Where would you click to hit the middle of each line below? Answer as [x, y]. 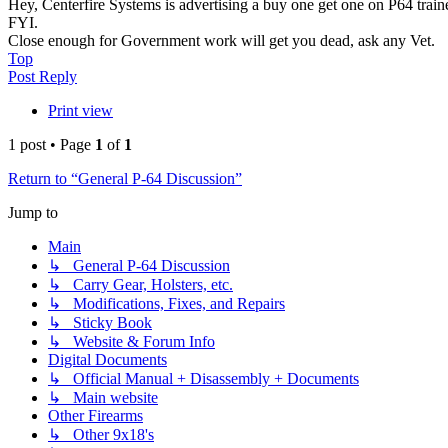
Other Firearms [95, 416]
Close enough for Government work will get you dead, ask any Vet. [221, 41]
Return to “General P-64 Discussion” [125, 179]
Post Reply [42, 77]
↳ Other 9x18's [101, 435]
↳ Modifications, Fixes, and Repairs [166, 304]
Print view [80, 111]
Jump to [33, 213]
